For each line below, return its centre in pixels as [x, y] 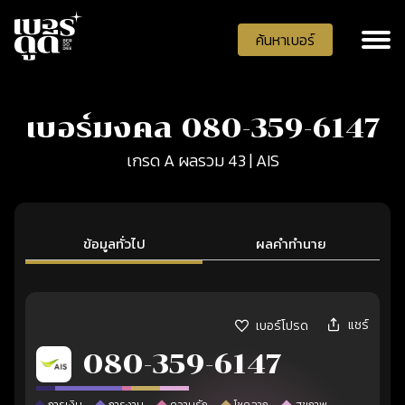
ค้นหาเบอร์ [285, 39]
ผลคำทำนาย [291, 244]
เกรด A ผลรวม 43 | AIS [202, 160]
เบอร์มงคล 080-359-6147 [202, 128]
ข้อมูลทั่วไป [114, 244]
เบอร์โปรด [282, 326]
